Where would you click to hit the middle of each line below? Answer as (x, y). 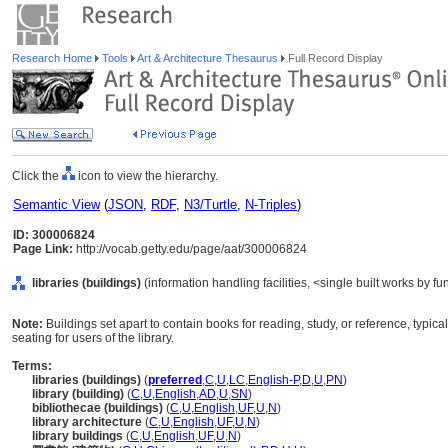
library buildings (77, 436)
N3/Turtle (210, 204)
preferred (175, 380)
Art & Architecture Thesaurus (208, 58)
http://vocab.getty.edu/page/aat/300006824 (190, 249)
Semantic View (56, 204)
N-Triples (271, 204)
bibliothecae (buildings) (99, 408)
